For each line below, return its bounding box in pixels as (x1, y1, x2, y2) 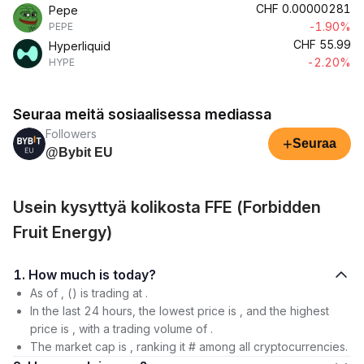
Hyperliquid (49, 39, 110, 53)
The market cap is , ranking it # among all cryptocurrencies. (30, 340, 348, 353)
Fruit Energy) (13, 223, 113, 242)
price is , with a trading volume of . (30, 322, 213, 336)
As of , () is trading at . (30, 286, 148, 300)
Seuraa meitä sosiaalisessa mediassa (13, 106, 271, 123)
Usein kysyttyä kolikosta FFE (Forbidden (13, 197, 321, 217)
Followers (45, 127, 97, 141)
